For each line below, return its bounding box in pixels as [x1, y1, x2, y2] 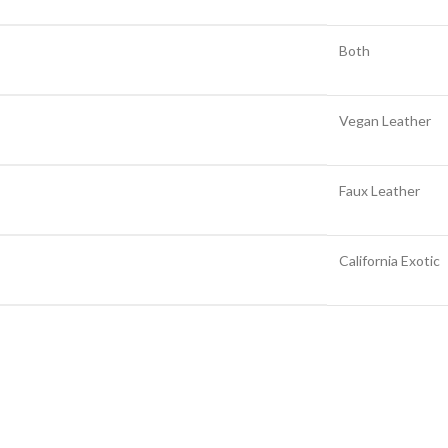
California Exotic [339, 252, 440, 270]
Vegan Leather [339, 112, 431, 130]
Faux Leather [339, 182, 420, 200]
